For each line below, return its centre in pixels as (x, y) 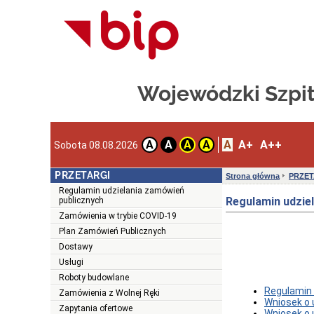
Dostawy (76, 247)
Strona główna (253, 176)
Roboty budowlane (94, 278)
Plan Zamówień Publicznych (112, 232)
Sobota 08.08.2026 (96, 145)
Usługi (71, 262)
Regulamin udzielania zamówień (122, 191)
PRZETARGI (83, 176)
